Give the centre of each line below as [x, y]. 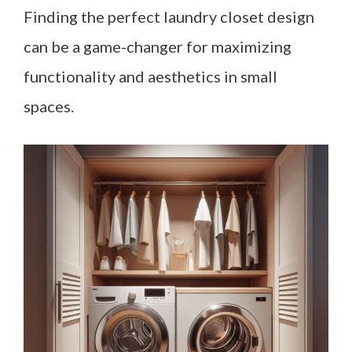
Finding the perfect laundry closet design [169, 16]
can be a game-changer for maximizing [158, 46]
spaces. [49, 106]
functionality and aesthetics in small [150, 76]
